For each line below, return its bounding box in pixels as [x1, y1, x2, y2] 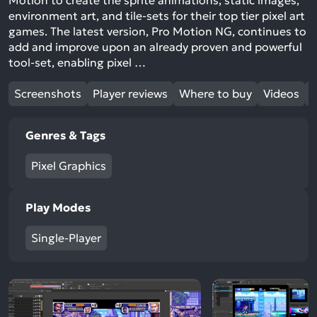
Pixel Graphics [31, 158, 106, 173]
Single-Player [31, 231, 101, 246]
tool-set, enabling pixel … [8, 55, 146, 70]
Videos [263, 86, 299, 101]
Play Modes [25, 200, 91, 215]
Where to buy [179, 86, 252, 101]
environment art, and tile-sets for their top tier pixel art [8, 8, 305, 23]
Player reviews [93, 86, 168, 101]
